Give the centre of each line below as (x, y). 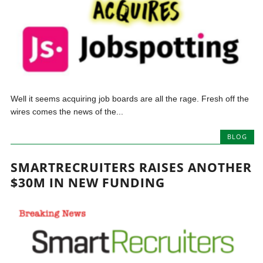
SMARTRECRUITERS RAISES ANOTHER (131, 168)
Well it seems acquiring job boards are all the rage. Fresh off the (130, 98)
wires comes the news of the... (67, 111)
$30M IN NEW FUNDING (88, 183)
